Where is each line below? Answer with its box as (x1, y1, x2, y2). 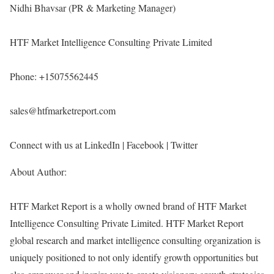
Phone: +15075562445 (10, 70, 98, 83)
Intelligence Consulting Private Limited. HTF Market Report (10, 217, 243, 230)
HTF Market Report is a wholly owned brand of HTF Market (10, 199, 246, 213)
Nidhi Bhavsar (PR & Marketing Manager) (10, 1, 176, 15)
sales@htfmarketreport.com (10, 104, 116, 117)
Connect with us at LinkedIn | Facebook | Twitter (10, 138, 198, 152)
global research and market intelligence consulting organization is (10, 234, 261, 247)
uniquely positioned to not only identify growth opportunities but (10, 251, 258, 264)
